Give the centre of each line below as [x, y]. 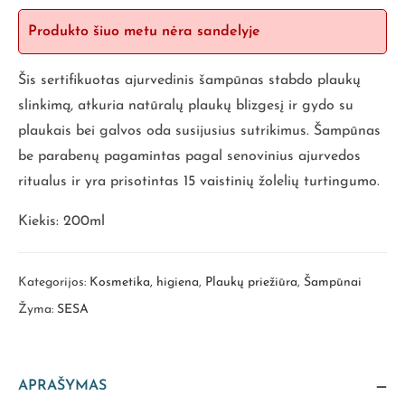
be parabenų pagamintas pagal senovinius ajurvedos [189, 156]
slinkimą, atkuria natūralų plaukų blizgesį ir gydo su [186, 105]
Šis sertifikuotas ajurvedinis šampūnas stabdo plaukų [189, 80]
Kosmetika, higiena [144, 282]
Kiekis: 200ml [61, 221]
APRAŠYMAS [62, 386]
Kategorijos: [54, 282]
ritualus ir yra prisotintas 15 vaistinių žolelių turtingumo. [199, 181]
